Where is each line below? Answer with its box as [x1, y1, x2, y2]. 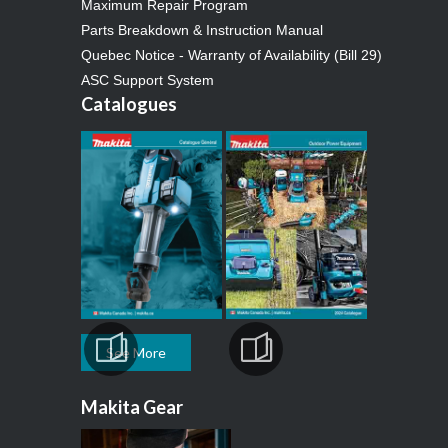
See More [106, 343, 167, 361]
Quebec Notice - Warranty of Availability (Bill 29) [81, 46, 383, 63]
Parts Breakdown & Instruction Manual [81, 21, 324, 38]
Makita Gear [81, 395, 184, 418]
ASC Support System [81, 71, 215, 88]
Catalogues [81, 92, 178, 115]
